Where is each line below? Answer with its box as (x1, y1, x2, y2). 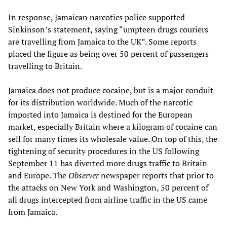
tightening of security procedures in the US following (8, 145, 199, 157)
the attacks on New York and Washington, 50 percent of (8, 181, 208, 193)
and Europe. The (8, 169, 68, 181)
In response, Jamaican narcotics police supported (8, 11, 185, 23)
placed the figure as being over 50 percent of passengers (8, 48, 209, 59)
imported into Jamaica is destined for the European (8, 108, 193, 120)
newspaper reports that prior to (99, 169, 214, 181)
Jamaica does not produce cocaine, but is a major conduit (8, 84, 213, 96)
